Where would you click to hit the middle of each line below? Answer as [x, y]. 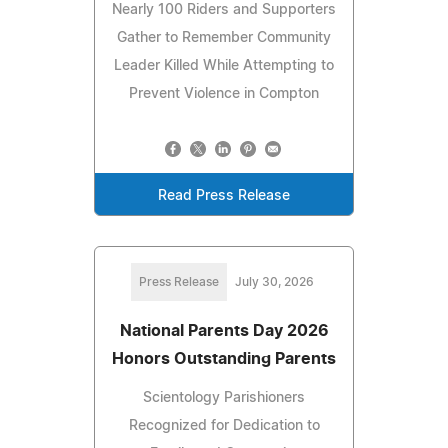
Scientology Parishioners [224, 397]
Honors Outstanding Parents [224, 358]
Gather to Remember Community [224, 37]
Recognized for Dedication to [224, 425]
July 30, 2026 [274, 281]
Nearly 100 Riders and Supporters [224, 9]
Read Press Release [224, 195]
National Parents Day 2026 [224, 330]
